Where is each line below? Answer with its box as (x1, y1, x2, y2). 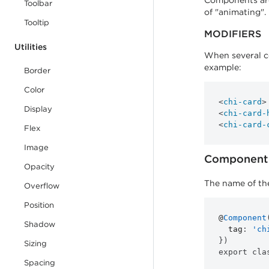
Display (24, 104, 52, 114)
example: (204, 62, 241, 73)
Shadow (24, 219, 55, 229)
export (219, 247, 247, 256)
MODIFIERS (204, 28, 261, 40)
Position (24, 200, 54, 210)
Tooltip (24, 17, 49, 28)
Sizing (24, 238, 47, 249)
